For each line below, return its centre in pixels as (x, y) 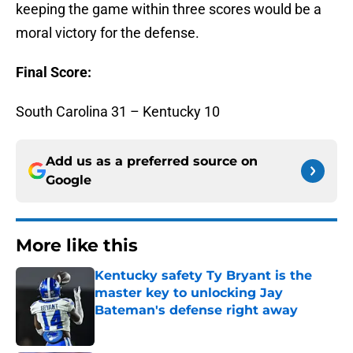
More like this (77, 246)
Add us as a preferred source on (152, 162)
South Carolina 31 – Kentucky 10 (118, 112)
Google (69, 180)
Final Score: (54, 72)
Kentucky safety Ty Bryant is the (203, 276)
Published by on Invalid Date (162, 326)
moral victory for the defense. (108, 33)
